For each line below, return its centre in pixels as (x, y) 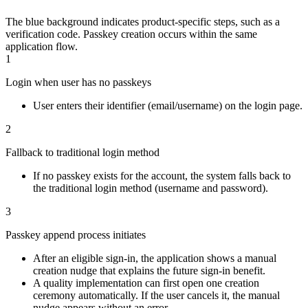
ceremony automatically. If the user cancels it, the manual (156, 296)
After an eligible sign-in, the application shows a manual (155, 258)
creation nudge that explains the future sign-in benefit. (149, 271)
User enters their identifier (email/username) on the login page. (168, 106)
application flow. (42, 47)
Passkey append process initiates (76, 235)
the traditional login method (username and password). (151, 188)
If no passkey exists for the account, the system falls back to (162, 176)
